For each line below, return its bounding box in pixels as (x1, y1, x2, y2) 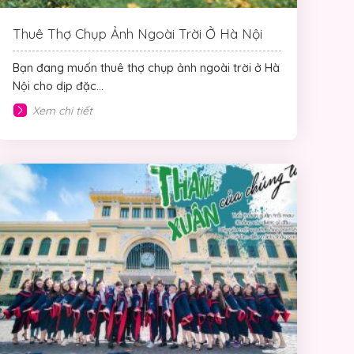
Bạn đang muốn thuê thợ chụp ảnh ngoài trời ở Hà (13, 61, 280, 76)
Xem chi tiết (32, 103, 92, 118)
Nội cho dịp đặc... (13, 79, 104, 94)
